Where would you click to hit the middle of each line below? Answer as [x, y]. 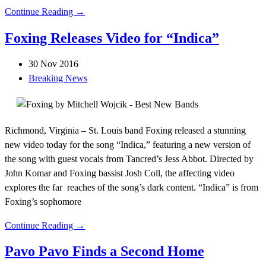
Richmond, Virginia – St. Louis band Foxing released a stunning [125, 130]
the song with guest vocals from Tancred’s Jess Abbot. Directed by [129, 159]
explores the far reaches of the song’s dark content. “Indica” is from [132, 187]
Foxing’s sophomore [43, 201]
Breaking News [58, 78]
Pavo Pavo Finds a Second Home [104, 251]
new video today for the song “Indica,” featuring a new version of [128, 144]
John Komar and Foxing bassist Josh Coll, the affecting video [120, 173]
